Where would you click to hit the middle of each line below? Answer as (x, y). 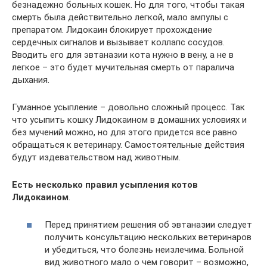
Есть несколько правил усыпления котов (105, 184)
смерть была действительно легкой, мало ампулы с (120, 17)
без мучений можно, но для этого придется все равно (125, 132)
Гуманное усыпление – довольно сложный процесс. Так (128, 107)
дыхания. (31, 80)
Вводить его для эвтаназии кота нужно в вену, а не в (123, 55)
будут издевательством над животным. (96, 157)
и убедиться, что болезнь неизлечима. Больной (144, 250)
